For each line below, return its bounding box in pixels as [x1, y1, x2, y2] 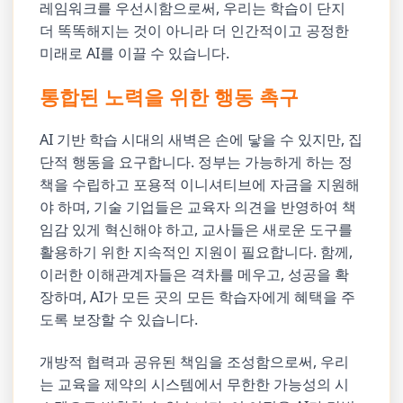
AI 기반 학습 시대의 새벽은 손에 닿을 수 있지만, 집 [40, 130, 363, 150]
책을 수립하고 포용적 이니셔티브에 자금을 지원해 [40, 175, 361, 195]
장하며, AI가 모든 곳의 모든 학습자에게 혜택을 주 [40, 287, 356, 308]
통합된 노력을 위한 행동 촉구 [40, 83, 300, 110]
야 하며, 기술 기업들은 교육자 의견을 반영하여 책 [40, 197, 357, 218]
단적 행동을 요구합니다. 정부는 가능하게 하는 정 [40, 152, 354, 173]
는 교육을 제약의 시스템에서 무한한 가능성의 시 [40, 373, 350, 394]
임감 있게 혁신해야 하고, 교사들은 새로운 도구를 [40, 219, 354, 240]
